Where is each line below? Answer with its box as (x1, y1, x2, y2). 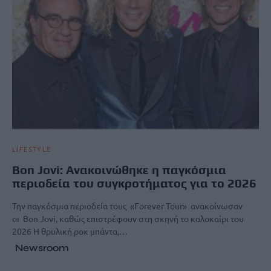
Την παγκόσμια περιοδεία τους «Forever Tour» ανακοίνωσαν (12, 200, 243, 212)
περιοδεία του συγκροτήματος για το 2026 (12, 176, 256, 191)
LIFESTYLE (12, 144, 51, 154)
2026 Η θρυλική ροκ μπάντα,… (12, 226, 128, 237)
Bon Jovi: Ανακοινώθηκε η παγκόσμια (12, 163, 226, 177)
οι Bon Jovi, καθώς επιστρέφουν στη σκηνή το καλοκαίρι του (12, 213, 244, 224)
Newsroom (15, 242, 69, 254)
